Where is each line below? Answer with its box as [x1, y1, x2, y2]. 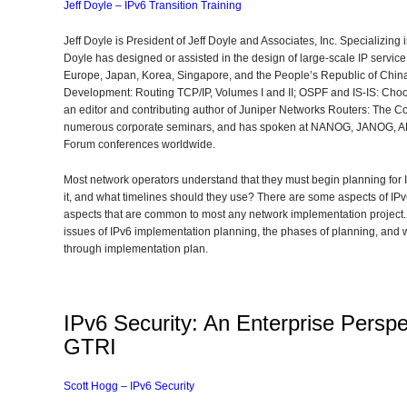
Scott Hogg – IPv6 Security [64, 380, 194, 392]
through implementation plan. [64, 243, 208, 255]
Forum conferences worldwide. [64, 138, 215, 151]
